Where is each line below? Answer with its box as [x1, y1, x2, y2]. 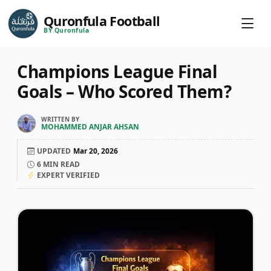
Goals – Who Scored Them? [17, 80, 231, 103]
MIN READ [41, 159, 80, 169]
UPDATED [37, 146, 71, 156]
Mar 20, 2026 [73, 146, 118, 156]
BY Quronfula [44, 25, 90, 34]
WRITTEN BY [41, 115, 79, 123]
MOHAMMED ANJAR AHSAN [41, 122, 139, 132]
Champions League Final [17, 60, 217, 83]
